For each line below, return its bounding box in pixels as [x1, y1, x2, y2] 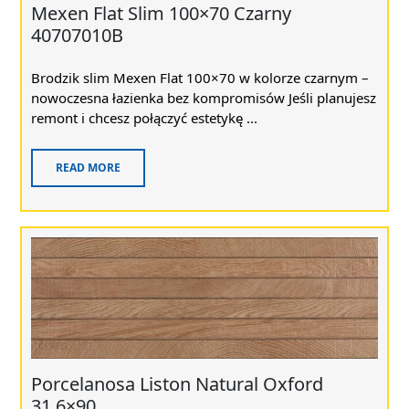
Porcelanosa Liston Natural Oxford [31, 372, 323, 397]
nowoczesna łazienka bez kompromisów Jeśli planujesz [31, 88, 376, 107]
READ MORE [56, 159, 121, 175]
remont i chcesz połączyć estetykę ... [31, 108, 257, 127]
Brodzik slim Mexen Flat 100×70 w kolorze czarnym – [31, 68, 369, 87]
